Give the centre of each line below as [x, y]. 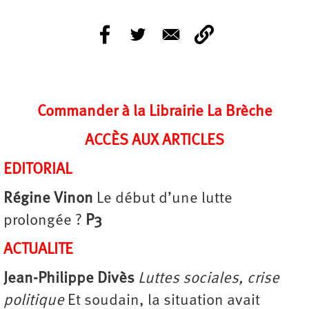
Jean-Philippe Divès [69, 279]
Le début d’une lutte [163, 199]
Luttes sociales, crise [209, 279]
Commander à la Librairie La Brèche [154, 112]
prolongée [38, 221]
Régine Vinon [48, 199]
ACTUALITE [38, 250]
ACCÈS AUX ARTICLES [154, 141]
